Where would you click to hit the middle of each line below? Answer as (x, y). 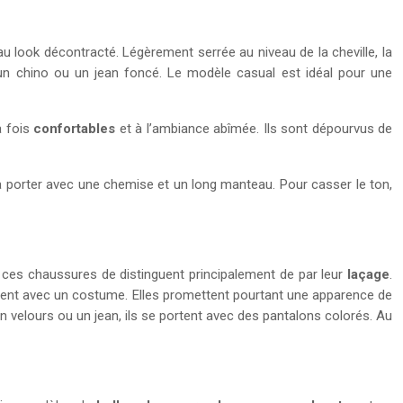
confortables (75, 129)
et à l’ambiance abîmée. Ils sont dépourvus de (254, 129)
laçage (368, 274)
